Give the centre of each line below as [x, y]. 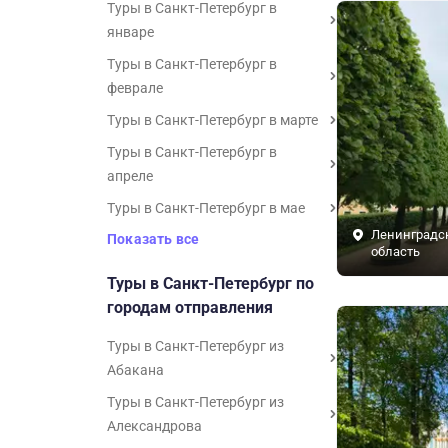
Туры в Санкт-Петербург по [210, 283]
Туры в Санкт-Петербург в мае [206, 208]
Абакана [135, 370]
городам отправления [190, 307]
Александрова [154, 426]
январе [130, 32]
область [395, 251]
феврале [135, 88]
